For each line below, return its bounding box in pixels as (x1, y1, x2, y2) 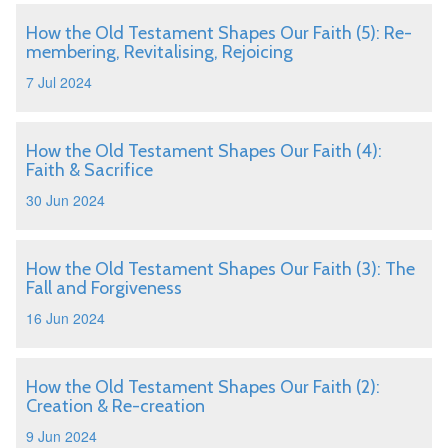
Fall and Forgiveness (26, 277, 182, 299)
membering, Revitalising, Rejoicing (26, 41, 293, 63)
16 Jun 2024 (26, 308, 105, 328)
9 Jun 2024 (26, 426, 97, 446)
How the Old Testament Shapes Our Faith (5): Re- (26, 22, 412, 44)
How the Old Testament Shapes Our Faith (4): (26, 140, 382, 162)
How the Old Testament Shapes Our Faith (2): (26, 376, 380, 398)
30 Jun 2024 (26, 190, 105, 210)
